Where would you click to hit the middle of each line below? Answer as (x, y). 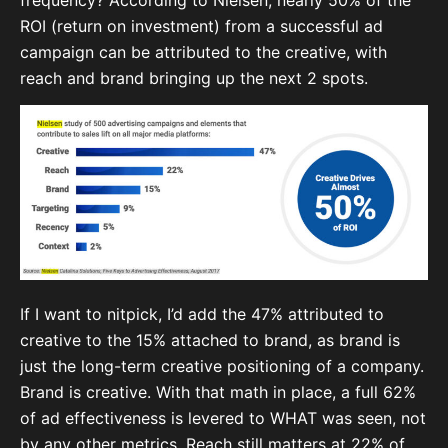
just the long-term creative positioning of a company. (222, 365)
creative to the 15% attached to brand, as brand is (210, 339)
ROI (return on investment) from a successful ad (201, 25)
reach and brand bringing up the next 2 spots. (194, 77)
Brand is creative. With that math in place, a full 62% (218, 391)
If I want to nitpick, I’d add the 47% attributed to (202, 313)
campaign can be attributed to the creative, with (203, 51)
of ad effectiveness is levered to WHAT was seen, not (223, 417)
